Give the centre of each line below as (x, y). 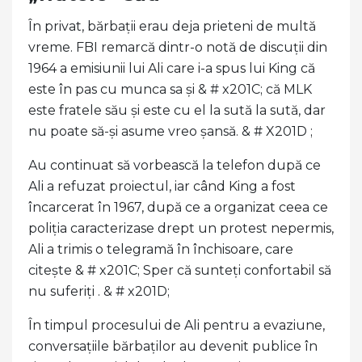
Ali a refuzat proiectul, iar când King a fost (162, 186)
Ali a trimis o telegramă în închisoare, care (161, 249)
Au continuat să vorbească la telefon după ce (175, 165)
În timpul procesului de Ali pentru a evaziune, (177, 325)
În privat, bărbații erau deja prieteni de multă (172, 26)
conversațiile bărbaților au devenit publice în (173, 346)
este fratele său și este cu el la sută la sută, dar (177, 110)
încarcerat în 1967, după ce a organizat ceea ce (178, 207)
